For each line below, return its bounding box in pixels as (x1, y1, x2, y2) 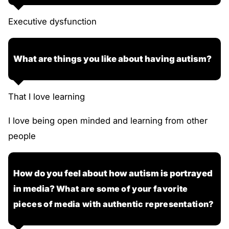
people (8, 130, 36, 141)
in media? (13, 184, 56, 194)
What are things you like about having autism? (13, 54, 212, 64)
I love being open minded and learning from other (8, 115, 208, 126)
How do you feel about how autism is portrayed (13, 168, 213, 179)
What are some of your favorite (56, 184, 188, 194)
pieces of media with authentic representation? (13, 199, 214, 210)
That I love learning (8, 91, 85, 102)
